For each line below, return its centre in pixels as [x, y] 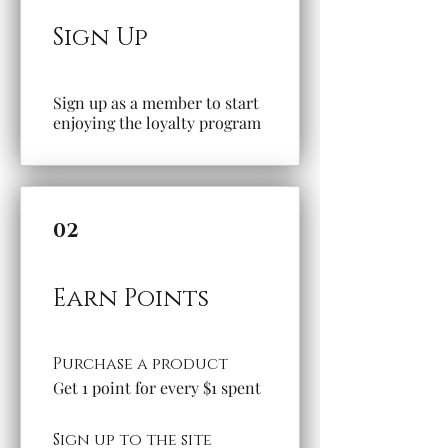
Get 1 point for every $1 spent [157, 388]
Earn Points [131, 299]
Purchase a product [140, 364]
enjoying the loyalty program [157, 123]
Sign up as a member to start [156, 103]
